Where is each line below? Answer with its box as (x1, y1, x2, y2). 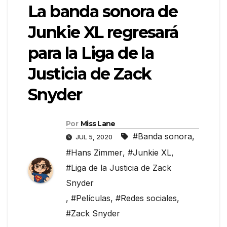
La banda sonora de (28, 2, 178, 22)
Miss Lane (80, 119, 116, 129)
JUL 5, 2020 (74, 133, 114, 141)
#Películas (71, 193, 110, 204)
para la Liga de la (28, 43, 154, 63)
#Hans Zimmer (66, 147, 123, 158)
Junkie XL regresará (28, 22, 178, 43)
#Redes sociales (116, 193, 177, 204)
